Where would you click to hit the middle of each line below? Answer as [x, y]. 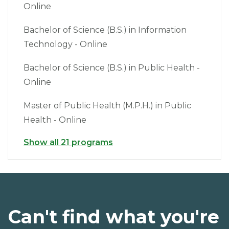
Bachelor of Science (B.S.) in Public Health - [112, 68]
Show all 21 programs [68, 142]
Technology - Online [65, 44]
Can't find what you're [114, 217]
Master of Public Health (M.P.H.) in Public [107, 106]
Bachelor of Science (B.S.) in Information [105, 30]
